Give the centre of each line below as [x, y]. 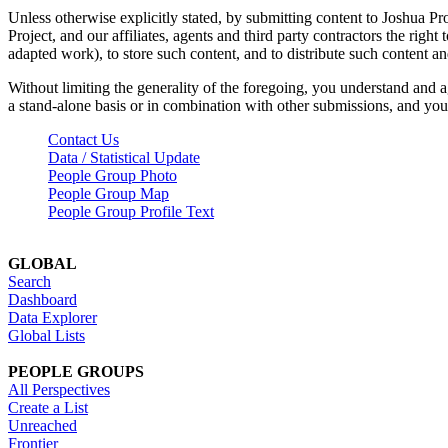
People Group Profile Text [131, 211]
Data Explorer [52, 317]
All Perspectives [59, 389]
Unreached [42, 425]
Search [29, 281]
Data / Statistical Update [124, 157]
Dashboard [42, 299]
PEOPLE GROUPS [76, 371]
